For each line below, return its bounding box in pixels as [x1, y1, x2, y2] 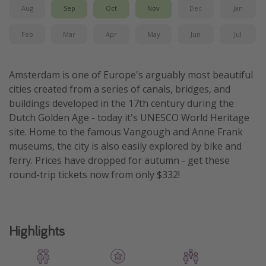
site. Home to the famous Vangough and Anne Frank [9, 125, 243, 139]
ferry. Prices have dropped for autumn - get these [9, 154, 230, 167]
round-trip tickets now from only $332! [9, 168, 180, 182]
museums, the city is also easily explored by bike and [9, 140, 242, 153]
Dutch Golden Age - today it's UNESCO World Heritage [9, 111, 249, 125]
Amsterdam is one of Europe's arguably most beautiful [9, 68, 253, 82]
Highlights [9, 221, 65, 240]
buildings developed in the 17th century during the [9, 97, 234, 110]
